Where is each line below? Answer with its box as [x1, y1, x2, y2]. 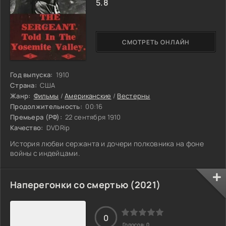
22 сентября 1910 [63, 112, 121, 122]
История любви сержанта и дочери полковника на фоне [10, 138, 204, 148]
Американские [65, 91, 111, 100]
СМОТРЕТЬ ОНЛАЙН [122, 37, 190, 46]
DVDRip [44, 123, 70, 132]
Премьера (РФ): [10, 112, 62, 122]
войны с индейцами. [10, 148, 81, 158]
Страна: [10, 80, 37, 90]
